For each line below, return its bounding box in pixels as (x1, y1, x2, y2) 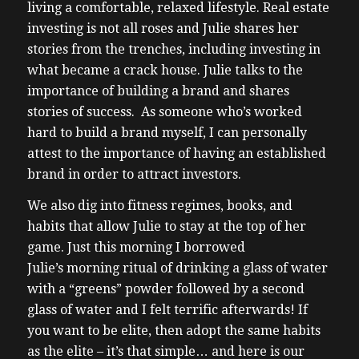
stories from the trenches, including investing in (26, 41, 321, 57)
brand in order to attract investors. (26, 166, 241, 182)
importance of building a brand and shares (26, 83, 289, 99)
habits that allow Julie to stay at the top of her (26, 219, 306, 235)
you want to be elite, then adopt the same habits (26, 323, 321, 339)
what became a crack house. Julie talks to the (26, 62, 303, 78)
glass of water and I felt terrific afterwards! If (26, 302, 308, 318)
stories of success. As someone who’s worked (26, 103, 302, 119)
